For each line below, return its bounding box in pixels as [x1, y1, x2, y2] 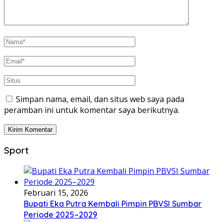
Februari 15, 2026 [24, 187, 88, 198]
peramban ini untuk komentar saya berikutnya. [4, 105, 179, 116]
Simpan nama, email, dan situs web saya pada [16, 94, 184, 105]
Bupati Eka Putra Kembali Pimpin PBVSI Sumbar [24, 198, 202, 209]
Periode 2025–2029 [24, 209, 97, 220]
